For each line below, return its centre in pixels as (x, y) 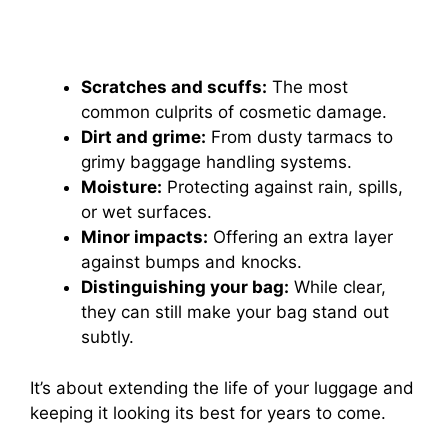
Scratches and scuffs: (174, 87)
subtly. (107, 337)
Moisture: (121, 187)
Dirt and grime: (143, 137)
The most (307, 87)
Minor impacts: (144, 237)
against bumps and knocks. (191, 262)
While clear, (337, 287)
